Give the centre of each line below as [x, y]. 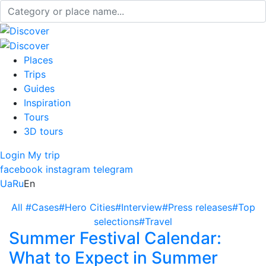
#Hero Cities [87, 208]
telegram [113, 170]
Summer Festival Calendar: [115, 238]
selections [116, 222]
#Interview [138, 208]
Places [38, 60]
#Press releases [197, 208]
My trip [44, 155]
